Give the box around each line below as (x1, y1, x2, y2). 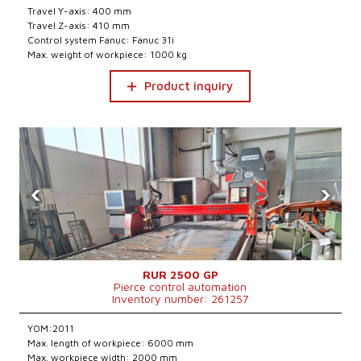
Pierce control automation (114, 280, 247, 293)
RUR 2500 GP (142, 268, 218, 281)
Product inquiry (144, 79, 234, 93)
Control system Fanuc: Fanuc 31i (27, 34, 175, 46)
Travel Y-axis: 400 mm (27, 5, 132, 17)
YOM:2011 (27, 322, 75, 334)
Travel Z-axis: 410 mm (27, 19, 131, 31)
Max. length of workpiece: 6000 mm (27, 337, 194, 349)
